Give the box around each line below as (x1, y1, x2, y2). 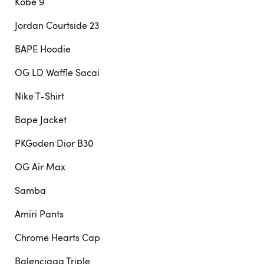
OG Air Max (15, 160, 65, 173)
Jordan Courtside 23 (15, 19, 99, 32)
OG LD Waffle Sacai (15, 66, 100, 79)
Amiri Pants (15, 207, 64, 220)
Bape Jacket (15, 113, 67, 126)
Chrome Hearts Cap (15, 231, 100, 244)
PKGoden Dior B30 (15, 137, 93, 150)
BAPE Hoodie (15, 42, 71, 55)
